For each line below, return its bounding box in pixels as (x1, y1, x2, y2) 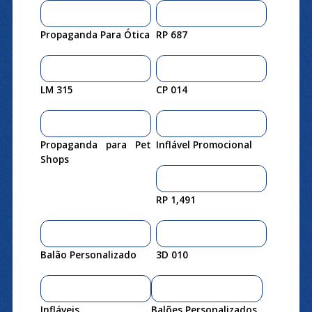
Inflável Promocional (155, 137, 252, 151)
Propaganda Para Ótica (40, 27, 150, 41)
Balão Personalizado (40, 247, 136, 261)
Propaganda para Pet (40, 137, 152, 151)
